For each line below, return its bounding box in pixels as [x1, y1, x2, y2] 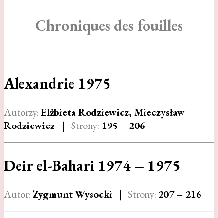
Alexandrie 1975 [4, 73, 111, 93]
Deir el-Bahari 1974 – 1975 [4, 155, 181, 175]
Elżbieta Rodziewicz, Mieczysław [41, 105, 185, 119]
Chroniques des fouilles [35, 16, 183, 36]
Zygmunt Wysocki [33, 187, 117, 201]
